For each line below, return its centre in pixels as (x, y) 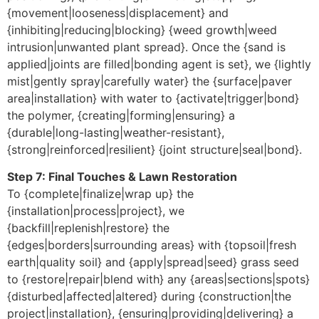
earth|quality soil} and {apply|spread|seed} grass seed (153, 262)
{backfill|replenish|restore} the (88, 228)
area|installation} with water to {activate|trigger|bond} (153, 98)
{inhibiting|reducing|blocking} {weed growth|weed (142, 30)
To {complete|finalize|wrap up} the (100, 194)
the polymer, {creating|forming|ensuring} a (121, 115)
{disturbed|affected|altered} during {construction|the (149, 297)
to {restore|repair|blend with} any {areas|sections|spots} (158, 279)
